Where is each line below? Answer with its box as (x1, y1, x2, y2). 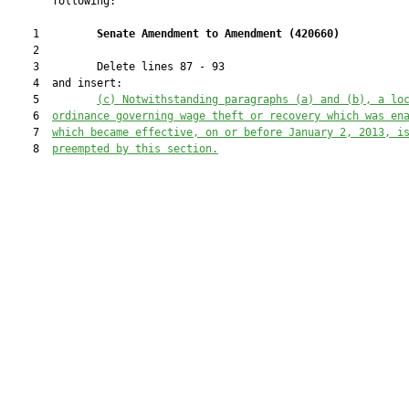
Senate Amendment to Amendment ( (97, 27, 295, 40)
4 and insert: (7, 77, 122, 89)
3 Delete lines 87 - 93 (7, 60, 225, 73)
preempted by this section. (52, 142, 218, 155)
